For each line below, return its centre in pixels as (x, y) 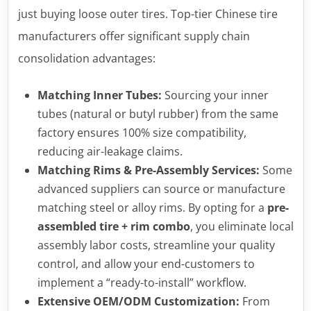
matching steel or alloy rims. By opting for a (152, 207)
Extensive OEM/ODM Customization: (138, 301)
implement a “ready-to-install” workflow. (142, 282)
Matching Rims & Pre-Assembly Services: (148, 170)
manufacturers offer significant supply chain (134, 36)
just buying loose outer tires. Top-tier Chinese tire (148, 14)
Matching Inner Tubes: (99, 95)
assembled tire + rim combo (114, 226)
